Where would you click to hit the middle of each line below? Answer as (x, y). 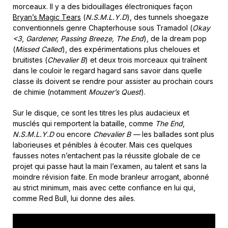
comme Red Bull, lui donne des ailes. (74, 198)
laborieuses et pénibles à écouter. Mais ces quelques (103, 145)
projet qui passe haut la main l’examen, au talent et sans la (110, 166)
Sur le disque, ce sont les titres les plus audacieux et (101, 112)
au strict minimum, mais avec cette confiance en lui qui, (104, 187)
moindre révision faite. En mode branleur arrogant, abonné (111, 177)
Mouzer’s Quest (115, 92)
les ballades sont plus (178, 134)
